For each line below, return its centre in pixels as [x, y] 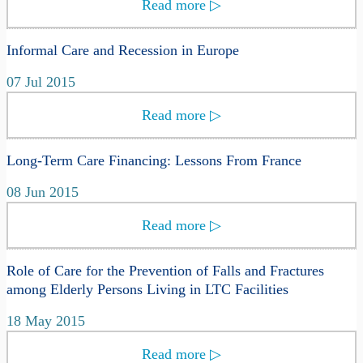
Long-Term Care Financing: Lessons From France [154, 161]
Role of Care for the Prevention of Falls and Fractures [165, 271]
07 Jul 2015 [41, 82]
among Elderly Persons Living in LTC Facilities [147, 290]
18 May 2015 [46, 321]
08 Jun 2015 [43, 192]
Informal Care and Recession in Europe [123, 51]
